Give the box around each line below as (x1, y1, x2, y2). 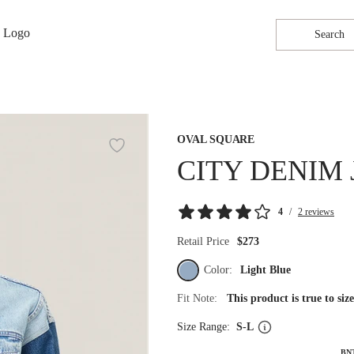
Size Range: (177, 321, 236, 333)
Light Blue (240, 264, 291, 276)
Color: (204, 264, 235, 276)
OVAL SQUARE (177, 134, 255, 145)
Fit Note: (177, 292, 227, 304)
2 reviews (298, 206, 334, 217)
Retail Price (177, 235, 229, 247)
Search (314, 28, 345, 40)
